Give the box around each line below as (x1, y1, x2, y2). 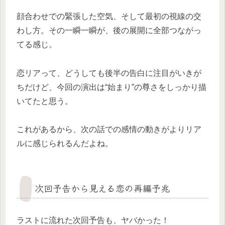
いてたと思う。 (17, 96, 73, 105)
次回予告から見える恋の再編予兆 (35, 181, 170, 195)
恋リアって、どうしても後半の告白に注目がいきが (17, 68, 201, 77)
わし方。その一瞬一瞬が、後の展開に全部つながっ (17, 26, 201, 35)
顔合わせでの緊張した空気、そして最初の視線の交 (17, 12, 201, 21)
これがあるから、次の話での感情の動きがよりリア (17, 125, 201, 134)
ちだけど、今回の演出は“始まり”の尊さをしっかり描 (17, 82, 206, 91)
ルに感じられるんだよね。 (17, 139, 113, 148)
